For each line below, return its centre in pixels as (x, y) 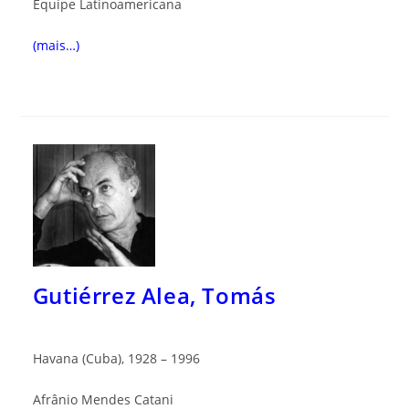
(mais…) (56, 45)
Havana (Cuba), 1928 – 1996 (116, 358)
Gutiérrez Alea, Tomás (154, 295)
